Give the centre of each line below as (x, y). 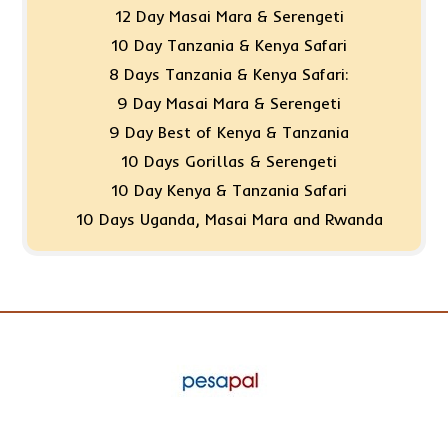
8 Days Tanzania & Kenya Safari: (229, 73)
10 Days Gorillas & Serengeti (229, 160)
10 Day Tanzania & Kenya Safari (229, 44)
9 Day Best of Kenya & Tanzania (229, 131)
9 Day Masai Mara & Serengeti (229, 102)
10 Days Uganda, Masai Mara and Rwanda (229, 218)
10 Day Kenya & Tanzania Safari (229, 189)
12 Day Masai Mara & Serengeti (229, 15)
